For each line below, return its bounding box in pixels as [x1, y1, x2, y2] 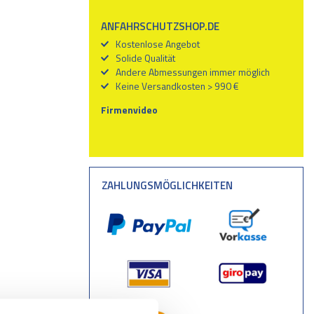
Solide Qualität [116, 50, 176, 66]
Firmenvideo [101, 102, 158, 118]
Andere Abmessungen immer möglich [116, 64, 271, 80]
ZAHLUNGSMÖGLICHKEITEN [102, 177, 233, 194]
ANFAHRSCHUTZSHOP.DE [101, 18, 220, 34]
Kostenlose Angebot [116, 36, 200, 52]
